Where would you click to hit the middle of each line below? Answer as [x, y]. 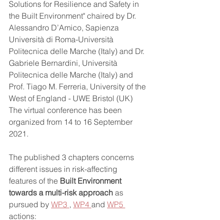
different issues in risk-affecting [64, 169]
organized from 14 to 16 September [72, 122]
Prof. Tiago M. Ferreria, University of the [78, 86]
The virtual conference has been [66, 110]
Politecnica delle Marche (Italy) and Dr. [78, 51]
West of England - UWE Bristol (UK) [72, 98]
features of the [34, 181]
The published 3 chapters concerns [72, 157]
